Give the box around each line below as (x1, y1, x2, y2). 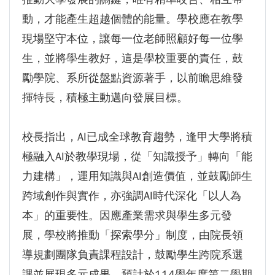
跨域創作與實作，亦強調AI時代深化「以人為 (22, 188, 241, 203)
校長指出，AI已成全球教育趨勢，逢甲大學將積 (22, 130, 252, 144)
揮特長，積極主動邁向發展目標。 (22, 90, 188, 104)
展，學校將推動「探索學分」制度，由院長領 (22, 228, 243, 242)
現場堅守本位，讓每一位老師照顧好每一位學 (22, 31, 243, 45)
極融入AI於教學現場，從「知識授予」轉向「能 (22, 149, 252, 163)
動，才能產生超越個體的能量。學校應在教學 (22, 12, 243, 26)
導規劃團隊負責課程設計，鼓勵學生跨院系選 (22, 247, 243, 261)
